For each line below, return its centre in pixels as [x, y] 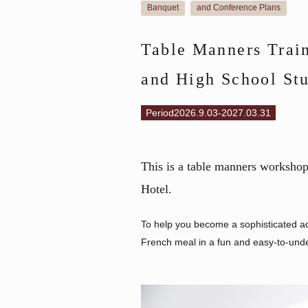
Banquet [163, 7]
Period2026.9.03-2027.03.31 [209, 112]
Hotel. [157, 189]
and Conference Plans [238, 7]
